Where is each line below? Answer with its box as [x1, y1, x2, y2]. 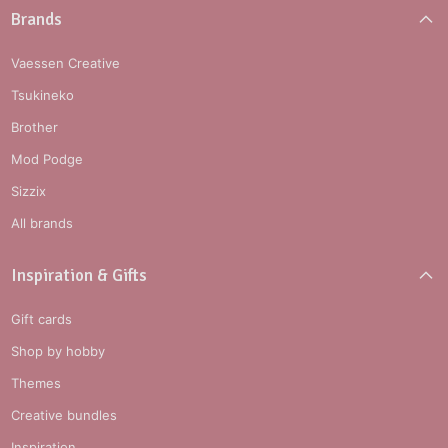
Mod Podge [11, 151, 84, 167]
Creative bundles [11, 407, 118, 424]
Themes [11, 375, 62, 392]
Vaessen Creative [11, 55, 121, 71]
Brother [11, 119, 59, 135]
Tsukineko [11, 87, 75, 103]
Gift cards [11, 311, 73, 328]
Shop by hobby [11, 343, 106, 360]
